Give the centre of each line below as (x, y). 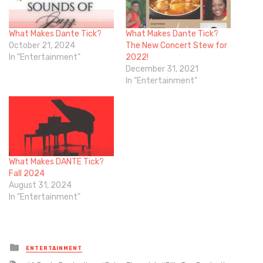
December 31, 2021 (162, 69)
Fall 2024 (27, 174)
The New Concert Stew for (176, 45)
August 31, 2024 (40, 186)
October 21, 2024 (42, 45)
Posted (37, 246)
